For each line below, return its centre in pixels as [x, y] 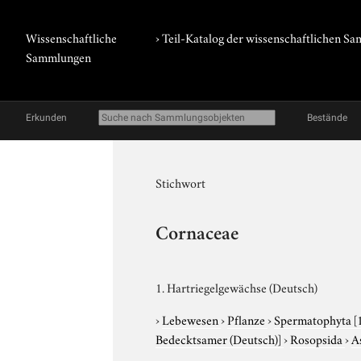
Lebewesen [192, 319]
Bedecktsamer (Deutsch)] [219, 338]
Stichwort [181, 182]
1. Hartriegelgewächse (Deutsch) [237, 286]
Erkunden [46, 118]
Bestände [327, 118]
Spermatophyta [314, 319]
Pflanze [248, 319]
